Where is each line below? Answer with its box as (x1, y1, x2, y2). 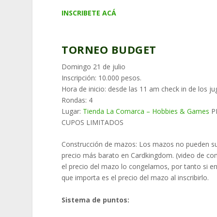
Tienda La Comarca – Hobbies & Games (83, 106, 210, 116)
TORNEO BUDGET (62, 42, 156, 57)
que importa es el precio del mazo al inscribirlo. (62, 173, 209, 183)
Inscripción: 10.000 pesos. (62, 73, 142, 82)
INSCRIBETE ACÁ (62, 8, 117, 17)
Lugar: (62, 106, 83, 116)
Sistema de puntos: (62, 195, 130, 204)
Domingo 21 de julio (62, 62, 126, 71)
